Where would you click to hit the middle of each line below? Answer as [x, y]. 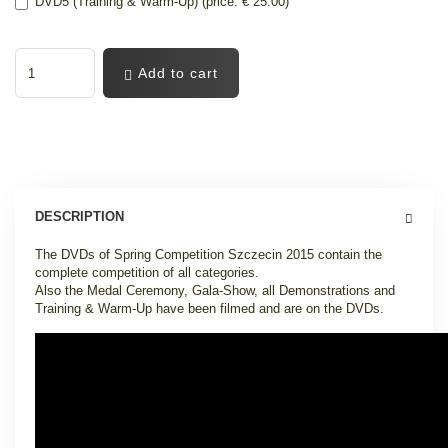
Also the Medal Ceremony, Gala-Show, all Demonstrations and [215, 290]
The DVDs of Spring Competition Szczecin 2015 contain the [208, 254]
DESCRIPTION [79, 216]
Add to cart [175, 73]
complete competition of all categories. [147, 272]
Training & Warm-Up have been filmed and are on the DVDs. [209, 308]
